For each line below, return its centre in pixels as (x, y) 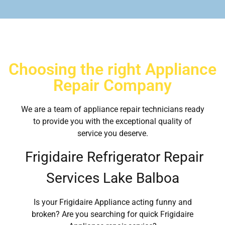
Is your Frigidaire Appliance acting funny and (113, 202)
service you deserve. (113, 134)
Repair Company (113, 86)
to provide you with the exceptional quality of (113, 122)
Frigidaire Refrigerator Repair (113, 157)
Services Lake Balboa (113, 178)
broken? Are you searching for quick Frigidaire (113, 214)
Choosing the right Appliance (113, 70)
